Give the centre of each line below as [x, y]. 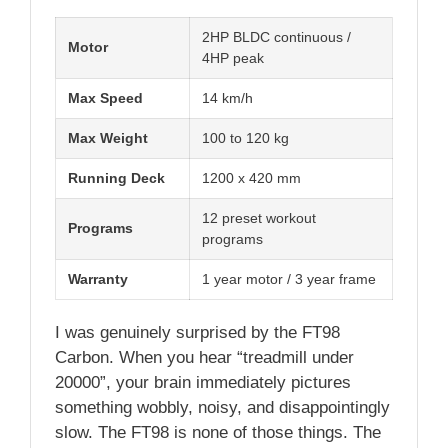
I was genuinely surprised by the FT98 [197, 332]
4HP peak [233, 57]
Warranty [98, 278]
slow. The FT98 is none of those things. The [218, 432]
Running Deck [116, 177]
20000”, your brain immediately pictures [203, 382]
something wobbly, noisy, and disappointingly [222, 407]
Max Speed [105, 97]
